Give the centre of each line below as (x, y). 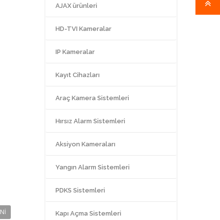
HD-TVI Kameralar (83, 28)
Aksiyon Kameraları (85, 144)
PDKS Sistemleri (80, 190)
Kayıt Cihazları (78, 75)
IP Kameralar (75, 52)
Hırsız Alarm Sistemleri (90, 121)
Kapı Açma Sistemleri (88, 213)
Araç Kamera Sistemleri (92, 98)
